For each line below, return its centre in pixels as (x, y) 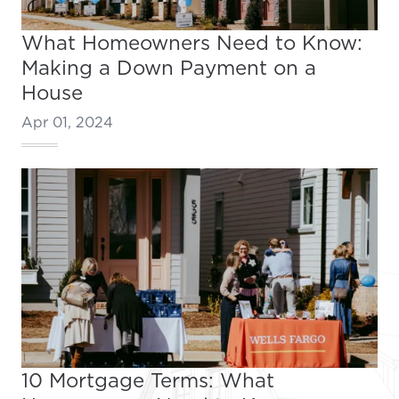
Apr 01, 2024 (67, 122)
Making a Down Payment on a (169, 67)
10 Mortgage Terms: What (148, 380)
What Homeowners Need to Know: (192, 42)
